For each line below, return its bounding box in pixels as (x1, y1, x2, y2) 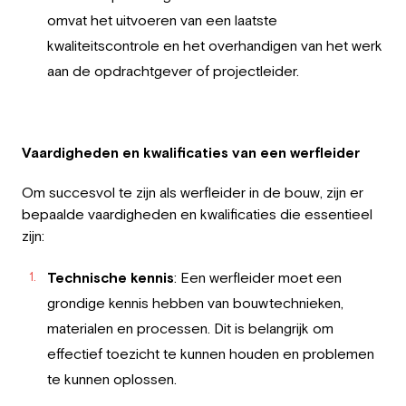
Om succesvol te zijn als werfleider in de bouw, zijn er (22, 183, 363, 200)
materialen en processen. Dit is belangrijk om (47, 319, 333, 336)
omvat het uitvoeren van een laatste (47, 11, 277, 28)
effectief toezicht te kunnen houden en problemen (47, 344, 374, 362)
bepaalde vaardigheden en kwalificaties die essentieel (22, 205, 372, 222)
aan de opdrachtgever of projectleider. (47, 62, 299, 79)
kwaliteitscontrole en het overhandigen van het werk (47, 36, 382, 53)
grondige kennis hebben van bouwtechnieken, (47, 294, 343, 311)
